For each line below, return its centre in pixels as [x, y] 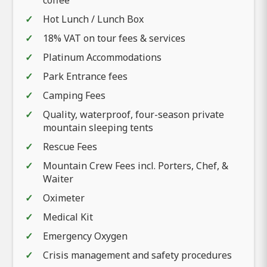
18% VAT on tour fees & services [114, 38]
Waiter [58, 178]
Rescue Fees [70, 146]
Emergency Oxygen [85, 236]
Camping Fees [74, 95]
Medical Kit [68, 217]
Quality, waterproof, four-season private [133, 114]
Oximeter [64, 198]
